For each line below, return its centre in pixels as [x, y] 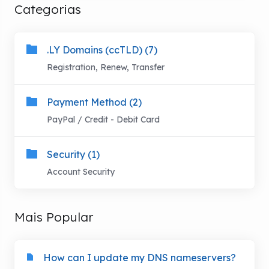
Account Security [81, 172]
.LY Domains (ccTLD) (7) [102, 50]
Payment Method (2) [94, 102]
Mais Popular [54, 217]
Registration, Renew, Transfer [106, 67]
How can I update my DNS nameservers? [140, 258]
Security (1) [73, 154]
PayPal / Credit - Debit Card [103, 119]
